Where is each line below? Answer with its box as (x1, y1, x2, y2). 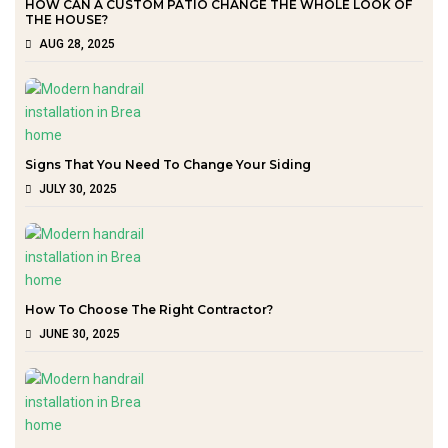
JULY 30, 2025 (39, 181, 117, 196)
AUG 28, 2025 (39, 36, 115, 51)
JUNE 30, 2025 (39, 326, 120, 341)
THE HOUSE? (25, 11, 108, 27)
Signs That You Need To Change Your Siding (25, 156, 311, 172)
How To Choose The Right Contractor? (25, 301, 273, 317)
